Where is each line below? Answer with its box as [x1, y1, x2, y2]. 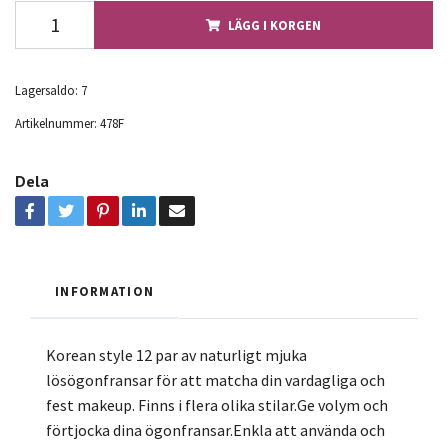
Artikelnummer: [15, 114, 97, 131]
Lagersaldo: [15, 81, 78, 98]
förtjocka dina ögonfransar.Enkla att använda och [46, 419, 385, 440]
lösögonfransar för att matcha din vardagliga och [46, 369, 385, 390]
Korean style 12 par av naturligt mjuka [46, 344, 307, 365]
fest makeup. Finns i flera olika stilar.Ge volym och [46, 394, 388, 415]
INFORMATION [55, 282, 155, 299]
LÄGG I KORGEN [228, 16, 321, 33]
